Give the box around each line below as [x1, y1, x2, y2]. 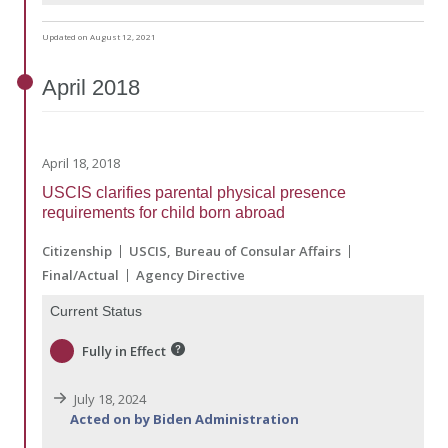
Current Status [50, 303, 142, 320]
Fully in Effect [82, 342, 166, 360]
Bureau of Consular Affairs [175, 242, 341, 261]
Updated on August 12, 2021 [42, 31, 156, 43]
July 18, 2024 [71, 390, 146, 408]
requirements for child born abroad [42, 204, 285, 222]
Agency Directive [136, 266, 245, 285]
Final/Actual [42, 266, 119, 285]
